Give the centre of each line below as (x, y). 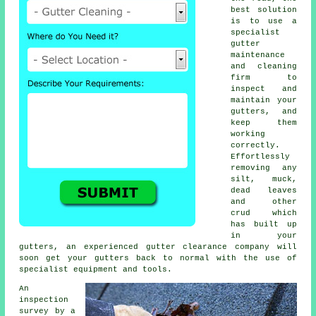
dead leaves (264, 190)
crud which (264, 213)
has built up (264, 224)
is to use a (264, 21)
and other (264, 201)
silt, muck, (264, 179)
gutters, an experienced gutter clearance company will (158, 247)
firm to (264, 77)
